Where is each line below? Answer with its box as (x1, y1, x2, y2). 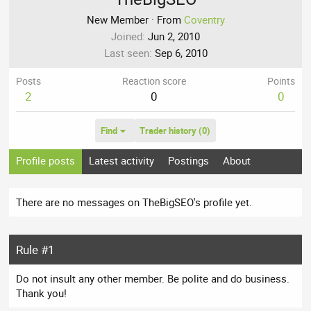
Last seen (103, 46, 149, 60)
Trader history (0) (139, 124, 210, 137)
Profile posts (16, 153, 76, 168)
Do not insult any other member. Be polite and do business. (16, 271, 290, 286)
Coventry (183, 12, 225, 27)
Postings (168, 153, 210, 168)
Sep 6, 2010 (154, 46, 208, 60)
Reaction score (122, 75, 186, 88)
